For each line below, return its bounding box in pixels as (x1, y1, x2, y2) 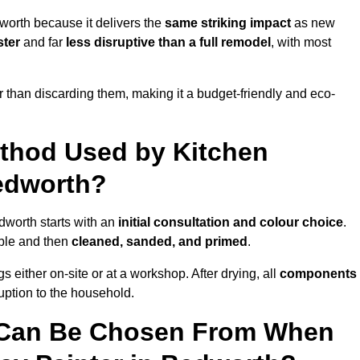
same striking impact (165, 16, 291, 31)
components (280, 267, 357, 281)
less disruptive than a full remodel (66, 35, 271, 50)
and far (20, 35, 66, 50)
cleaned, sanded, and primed (72, 235, 247, 249)
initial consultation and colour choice (118, 215, 343, 230)
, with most (271, 35, 331, 50)
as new (291, 16, 335, 31)
